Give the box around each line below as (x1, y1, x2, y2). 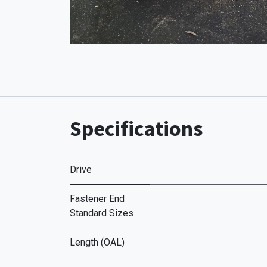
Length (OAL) (70, 237, 125, 248)
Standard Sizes (70, 207, 133, 219)
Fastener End (70, 193, 125, 204)
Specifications (70, 115, 203, 142)
